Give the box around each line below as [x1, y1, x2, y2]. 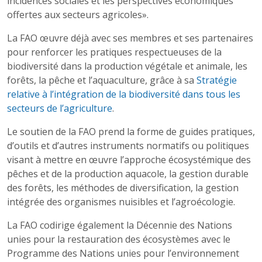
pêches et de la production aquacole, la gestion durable [7, 167, 249, 180]
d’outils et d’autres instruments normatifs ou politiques [7, 139, 249, 152]
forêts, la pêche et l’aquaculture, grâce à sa [7, 74, 196, 87]
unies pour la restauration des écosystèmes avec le [7, 233, 230, 246]
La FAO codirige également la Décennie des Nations [7, 219, 232, 232]
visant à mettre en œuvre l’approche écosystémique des [7, 153, 251, 166]
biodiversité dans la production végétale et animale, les [7, 60, 247, 73]
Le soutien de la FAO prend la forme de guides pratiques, [7, 125, 255, 138]
